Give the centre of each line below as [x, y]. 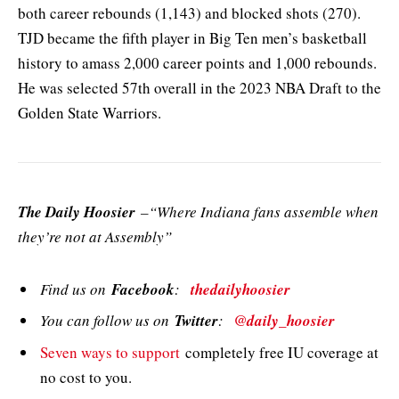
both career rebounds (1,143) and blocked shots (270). [189, 13]
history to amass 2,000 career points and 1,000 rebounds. [197, 63]
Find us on [76, 289]
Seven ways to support [110, 352]
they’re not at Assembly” [95, 237]
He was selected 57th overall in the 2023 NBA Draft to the [199, 88]
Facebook [143, 289]
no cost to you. [86, 377]
